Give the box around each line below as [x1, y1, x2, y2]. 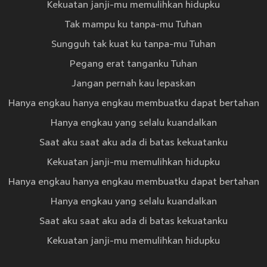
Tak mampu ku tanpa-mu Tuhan [65, 20, 202, 31]
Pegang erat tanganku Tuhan [70, 59, 197, 70]
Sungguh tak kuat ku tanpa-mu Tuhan [51, 39, 216, 51]
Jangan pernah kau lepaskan [72, 79, 195, 90]
